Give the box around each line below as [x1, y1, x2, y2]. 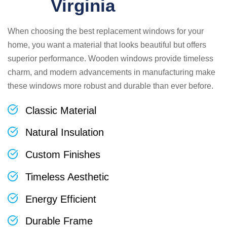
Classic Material [25, 104, 96, 116]
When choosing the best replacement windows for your [8, 26, 204, 35]
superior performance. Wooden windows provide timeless [8, 54, 213, 63]
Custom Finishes [25, 149, 100, 161]
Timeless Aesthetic [25, 171, 109, 182]
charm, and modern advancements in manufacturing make [8, 67, 215, 77]
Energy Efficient [25, 193, 96, 205]
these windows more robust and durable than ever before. [8, 81, 213, 90]
